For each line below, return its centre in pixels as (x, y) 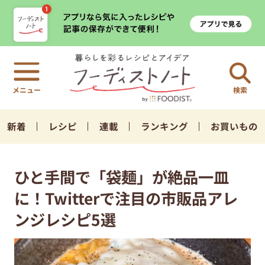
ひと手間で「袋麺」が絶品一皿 (121, 177)
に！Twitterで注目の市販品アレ (126, 198)
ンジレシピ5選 (65, 219)
